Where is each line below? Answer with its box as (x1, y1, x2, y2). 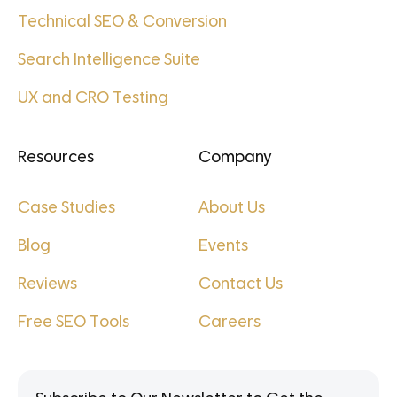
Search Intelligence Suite (18, 52, 200, 69)
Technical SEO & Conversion (18, 14, 227, 31)
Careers (198, 315, 261, 331)
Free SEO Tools (18, 315, 129, 331)
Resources (18, 150, 94, 167)
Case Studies (18, 200, 115, 217)
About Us (198, 200, 265, 217)
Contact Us (198, 276, 283, 293)
